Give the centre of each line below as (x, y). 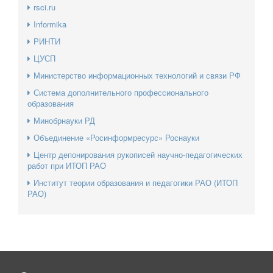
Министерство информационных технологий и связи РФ (137, 76)
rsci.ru (44, 7)
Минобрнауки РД (64, 121)
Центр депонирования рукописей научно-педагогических (138, 155)
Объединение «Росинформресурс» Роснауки (116, 138)
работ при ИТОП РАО (67, 166)
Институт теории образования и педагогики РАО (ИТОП (136, 183)
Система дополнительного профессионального (121, 93)
